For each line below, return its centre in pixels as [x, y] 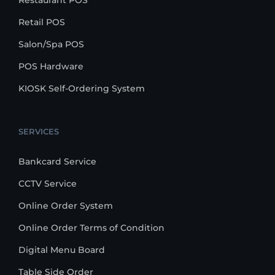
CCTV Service [48, 184]
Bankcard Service [57, 161]
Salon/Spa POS [51, 44]
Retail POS [42, 22]
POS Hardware [51, 66]
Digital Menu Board [62, 250]
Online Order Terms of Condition [91, 228]
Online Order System [66, 206]
